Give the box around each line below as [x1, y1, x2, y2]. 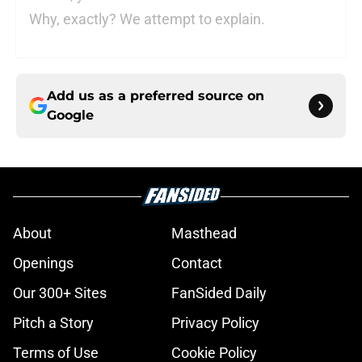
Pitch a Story [13, 314, 94, 332]
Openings [13, 255, 74, 272]
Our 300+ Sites [13, 284, 107, 302]
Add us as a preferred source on [47, 88, 264, 104]
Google [47, 107, 94, 124]
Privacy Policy [171, 314, 259, 332]
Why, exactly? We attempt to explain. [29, 11, 265, 28]
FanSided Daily [171, 284, 267, 302]
